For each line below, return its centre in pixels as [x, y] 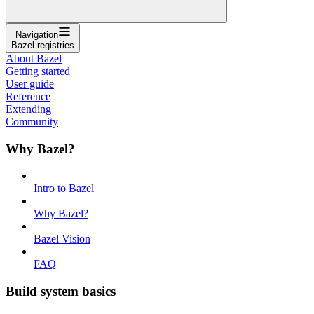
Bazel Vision [62, 239]
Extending [28, 109]
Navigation [36, 34]
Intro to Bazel [64, 189]
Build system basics [61, 291]
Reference [28, 96]
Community [32, 121]
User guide [30, 83]
